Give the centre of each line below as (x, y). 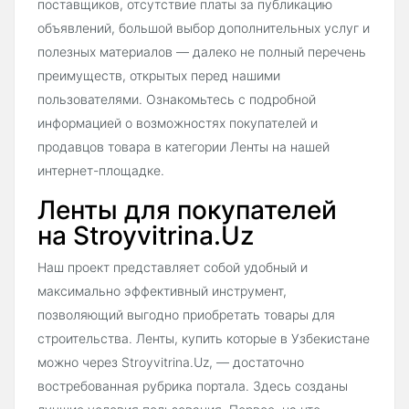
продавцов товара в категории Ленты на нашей (184, 147)
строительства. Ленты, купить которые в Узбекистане (204, 339)
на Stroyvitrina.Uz (146, 236)
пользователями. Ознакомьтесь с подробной (177, 100)
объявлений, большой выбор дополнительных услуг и (204, 28)
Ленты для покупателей (187, 210)
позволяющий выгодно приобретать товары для (186, 315)
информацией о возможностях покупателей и (178, 123)
